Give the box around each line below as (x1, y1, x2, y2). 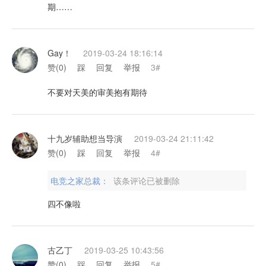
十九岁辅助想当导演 (47, 132, 122, 144)
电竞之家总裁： (50, 175, 111, 186)
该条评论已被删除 (113, 175, 180, 186)
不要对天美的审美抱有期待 (47, 86, 147, 98)
